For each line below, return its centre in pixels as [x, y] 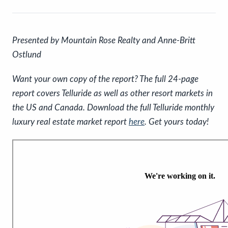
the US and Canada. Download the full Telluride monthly [113, 108]
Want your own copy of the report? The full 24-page [105, 79]
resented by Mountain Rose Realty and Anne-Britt [106, 40]
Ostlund [27, 55]
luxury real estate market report [70, 122]
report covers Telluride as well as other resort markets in [112, 93]
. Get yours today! [177, 122]
